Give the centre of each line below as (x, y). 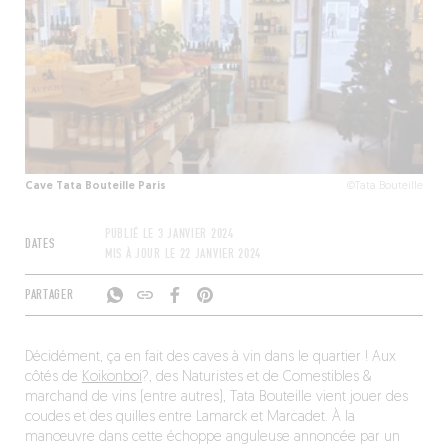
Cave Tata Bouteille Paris (95, 186)
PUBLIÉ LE (131, 234)
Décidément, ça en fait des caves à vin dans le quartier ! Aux (210, 357)
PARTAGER (49, 295)
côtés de (53, 377)
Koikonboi (111, 377)
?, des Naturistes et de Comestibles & (256, 377)
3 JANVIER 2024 (195, 234)
